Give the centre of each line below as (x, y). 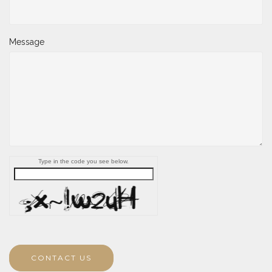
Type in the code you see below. (83, 161)
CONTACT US (61, 257)
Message (27, 42)
